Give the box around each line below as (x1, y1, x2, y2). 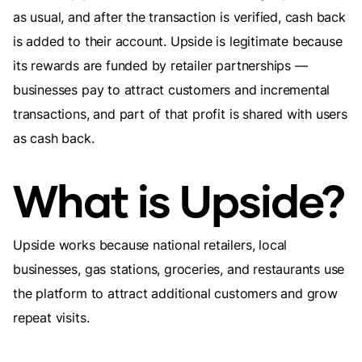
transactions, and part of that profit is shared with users (13, 106, 347, 122)
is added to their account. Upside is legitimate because (13, 33, 343, 49)
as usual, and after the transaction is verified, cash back (13, 9, 346, 25)
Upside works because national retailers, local (13, 237, 288, 253)
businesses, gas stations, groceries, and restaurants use (13, 261, 345, 277)
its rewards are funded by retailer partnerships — (13, 57, 308, 74)
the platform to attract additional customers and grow (13, 285, 338, 301)
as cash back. (13, 130, 95, 146)
